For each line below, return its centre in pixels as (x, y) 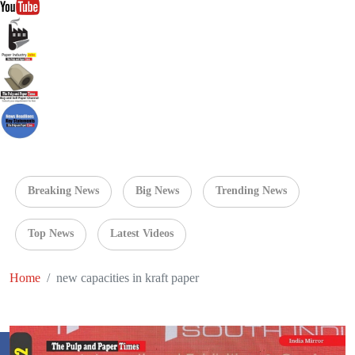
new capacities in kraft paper (128, 277)
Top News (51, 233)
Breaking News (63, 190)
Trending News (251, 190)
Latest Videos (142, 233)
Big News (157, 190)
